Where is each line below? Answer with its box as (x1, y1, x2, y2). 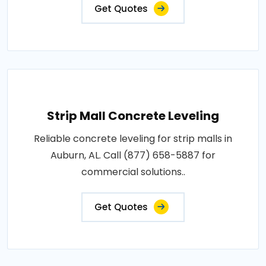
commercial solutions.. (81, 165, 185, 179)
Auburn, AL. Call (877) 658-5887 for (50, 148, 216, 163)
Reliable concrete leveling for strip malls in (34, 132, 232, 146)
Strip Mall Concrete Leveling (47, 107, 219, 125)
